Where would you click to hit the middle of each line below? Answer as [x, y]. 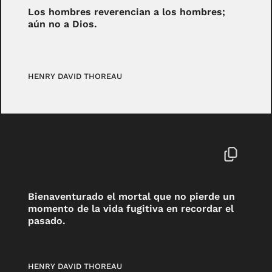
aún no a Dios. [63, 24]
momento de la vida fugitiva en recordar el [131, 208]
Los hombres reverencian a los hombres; [127, 12]
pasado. [47, 220]
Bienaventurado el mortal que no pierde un [132, 196]
